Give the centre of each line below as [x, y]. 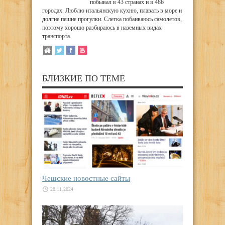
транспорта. [57, 36]
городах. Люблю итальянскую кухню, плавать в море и [112, 11]
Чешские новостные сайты [86, 178]
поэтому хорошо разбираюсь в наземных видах [102, 28]
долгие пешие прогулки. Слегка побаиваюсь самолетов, [112, 19]
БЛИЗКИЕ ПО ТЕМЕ [84, 79]
